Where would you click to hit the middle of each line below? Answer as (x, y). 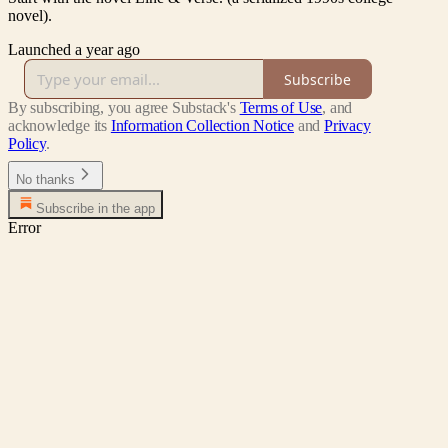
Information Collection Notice (202, 126)
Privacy (347, 126)
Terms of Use (281, 108)
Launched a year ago (74, 50)
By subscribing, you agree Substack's (122, 108)
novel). (30, 16)
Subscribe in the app (95, 209)
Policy (27, 144)
